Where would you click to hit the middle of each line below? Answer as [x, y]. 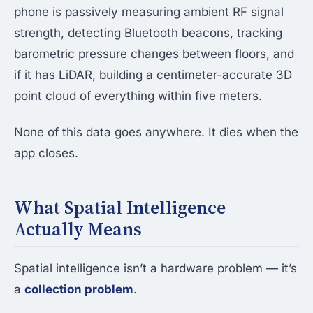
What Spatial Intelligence [120, 208]
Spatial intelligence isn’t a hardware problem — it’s [155, 269]
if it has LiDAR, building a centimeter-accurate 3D [153, 75]
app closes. [46, 153]
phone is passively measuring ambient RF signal [149, 12]
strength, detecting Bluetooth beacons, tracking [148, 33]
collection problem [79, 290]
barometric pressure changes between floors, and [154, 54]
